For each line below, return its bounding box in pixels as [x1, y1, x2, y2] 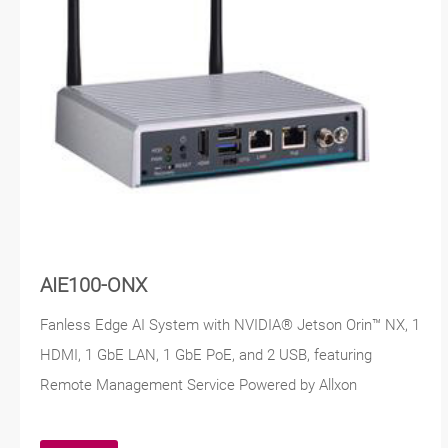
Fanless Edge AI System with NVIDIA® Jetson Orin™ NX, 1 [40, 316, 420, 335]
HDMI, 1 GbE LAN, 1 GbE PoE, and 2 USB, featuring [40, 346, 372, 365]
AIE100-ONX [40, 274, 147, 298]
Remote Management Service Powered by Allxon [40, 376, 357, 395]
